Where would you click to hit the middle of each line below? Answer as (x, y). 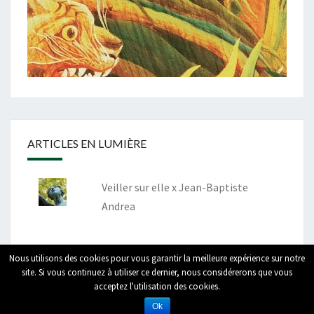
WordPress (197, 291)
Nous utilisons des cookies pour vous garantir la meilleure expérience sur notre (157, 258)
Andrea (118, 206)
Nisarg (288, 291)
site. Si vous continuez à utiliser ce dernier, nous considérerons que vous (157, 272)
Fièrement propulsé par (111, 291)
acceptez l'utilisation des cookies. (157, 286)
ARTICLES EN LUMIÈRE (87, 144)
